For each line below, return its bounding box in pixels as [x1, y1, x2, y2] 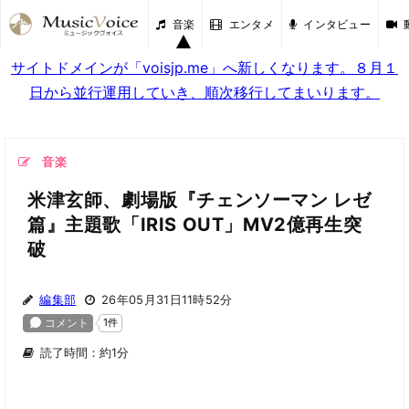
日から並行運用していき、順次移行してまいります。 [29, 83, 380, 101]
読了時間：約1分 [40, 345, 129, 360]
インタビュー [303, 16, 372, 31]
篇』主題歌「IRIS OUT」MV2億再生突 [27, 214, 362, 236]
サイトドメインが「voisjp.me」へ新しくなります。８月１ [11, 58, 398, 77]
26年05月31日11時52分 [100, 292, 233, 307]
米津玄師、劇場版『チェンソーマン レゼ [27, 189, 372, 211]
